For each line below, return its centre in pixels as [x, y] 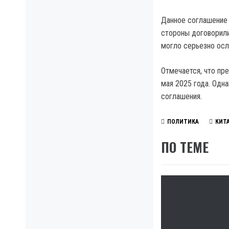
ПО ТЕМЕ [185, 147]
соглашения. [181, 96]
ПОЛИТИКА [183, 122]
